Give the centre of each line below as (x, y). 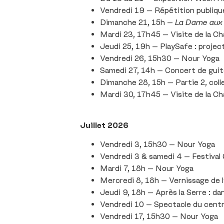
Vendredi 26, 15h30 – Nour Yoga (160, 58)
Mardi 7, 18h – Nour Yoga (147, 168)
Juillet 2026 (104, 125)
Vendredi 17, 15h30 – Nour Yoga (159, 216)
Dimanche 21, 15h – (137, 22)
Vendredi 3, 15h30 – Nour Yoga (157, 144)
